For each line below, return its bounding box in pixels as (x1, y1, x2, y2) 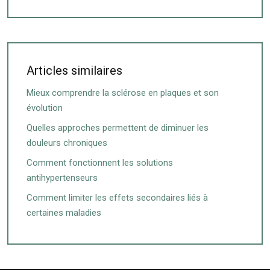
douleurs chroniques (27, 137, 107, 149)
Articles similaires (27, 63, 122, 78)
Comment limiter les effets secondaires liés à (27, 192, 208, 204)
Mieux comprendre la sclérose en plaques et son (27, 87, 219, 99)
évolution (27, 102, 63, 114)
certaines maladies (27, 207, 101, 219)
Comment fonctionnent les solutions (27, 157, 173, 169)
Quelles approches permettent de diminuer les (27, 122, 209, 134)
